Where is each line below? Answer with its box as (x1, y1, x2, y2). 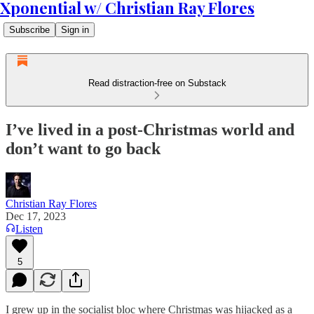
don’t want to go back (6, 139, 161, 158)
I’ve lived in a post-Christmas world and (6, 120, 294, 139)
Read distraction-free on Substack (88, 78, 226, 88)
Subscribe (9, 25, 50, 35)
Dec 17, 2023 (6, 210, 66, 222)
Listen (15, 222, 43, 235)
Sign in (61, 25, 89, 35)
